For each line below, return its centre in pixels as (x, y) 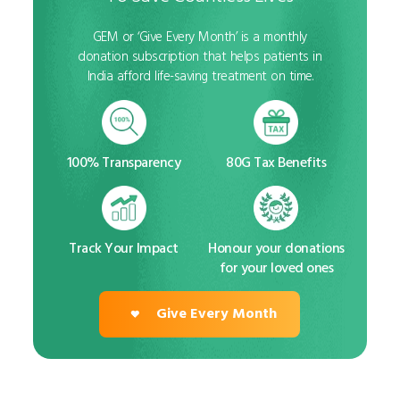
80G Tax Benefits (276, 161)
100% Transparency (124, 161)
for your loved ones (276, 267)
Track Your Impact (124, 247)
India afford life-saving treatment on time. (200, 75)
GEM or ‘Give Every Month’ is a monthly (200, 36)
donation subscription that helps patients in (200, 55)
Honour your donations (276, 247)
